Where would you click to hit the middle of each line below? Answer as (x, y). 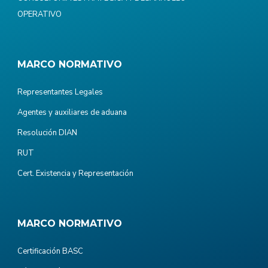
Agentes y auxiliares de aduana (72, 112)
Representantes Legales (60, 92)
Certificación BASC (50, 251)
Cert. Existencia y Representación (75, 173)
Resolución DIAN (47, 133)
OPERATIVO (39, 14)
